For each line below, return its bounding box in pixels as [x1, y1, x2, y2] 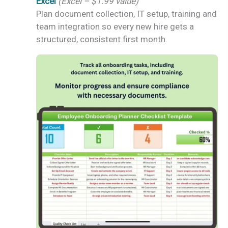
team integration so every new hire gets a [36, 21, 194, 32]
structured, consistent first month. [36, 34, 167, 44]
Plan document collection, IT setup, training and [36, 8, 217, 19]
